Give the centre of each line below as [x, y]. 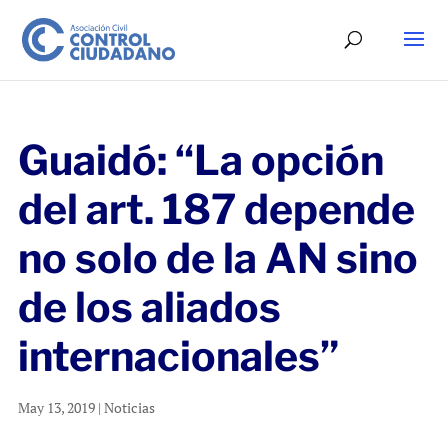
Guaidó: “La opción [200, 160]
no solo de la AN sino [217, 258]
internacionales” [178, 356]
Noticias [129, 407]
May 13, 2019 [56, 407]
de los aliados [149, 307]
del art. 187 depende [216, 209]
